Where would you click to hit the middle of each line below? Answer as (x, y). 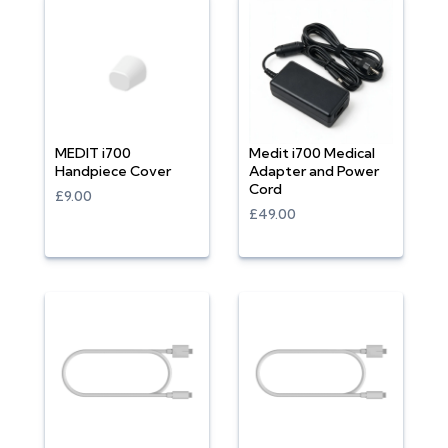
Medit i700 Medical (312, 153)
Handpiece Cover (113, 171)
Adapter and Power (314, 171)
